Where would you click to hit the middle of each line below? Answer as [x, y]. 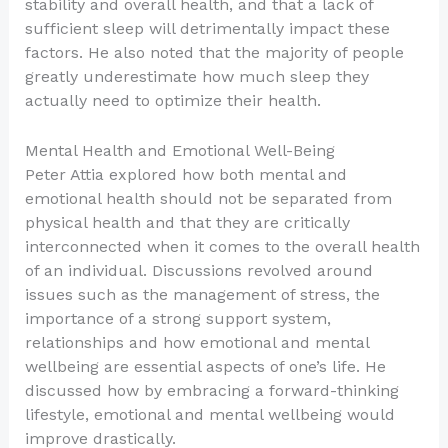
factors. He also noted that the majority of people [214, 53]
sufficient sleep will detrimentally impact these [207, 29]
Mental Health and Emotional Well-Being [179, 150]
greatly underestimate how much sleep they [196, 77]
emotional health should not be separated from [208, 198]
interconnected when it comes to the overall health [222, 246]
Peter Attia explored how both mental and [185, 174]
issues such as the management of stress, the [202, 294]
